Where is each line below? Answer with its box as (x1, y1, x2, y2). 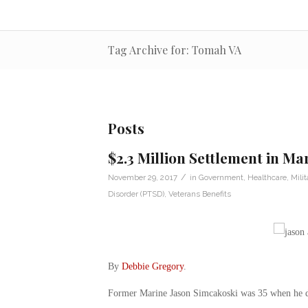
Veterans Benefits (168, 188, 231, 199)
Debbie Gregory (121, 261, 184, 272)
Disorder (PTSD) (107, 188, 164, 199)
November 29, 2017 (107, 172, 177, 182)
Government (198, 172, 243, 182)
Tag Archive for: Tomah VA (107, 42, 241, 57)
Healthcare (247, 172, 287, 182)
